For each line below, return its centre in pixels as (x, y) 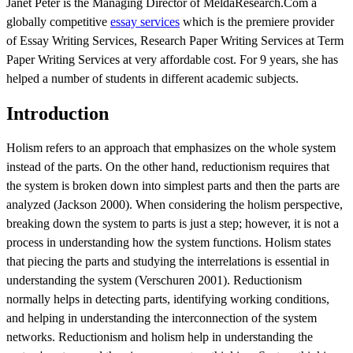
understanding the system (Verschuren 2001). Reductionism (154, 280)
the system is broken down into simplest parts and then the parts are (173, 185)
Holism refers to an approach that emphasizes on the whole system (171, 147)
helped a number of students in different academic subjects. (152, 78)
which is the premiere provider (257, 21)
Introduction (58, 113)
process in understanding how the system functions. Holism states (169, 242)
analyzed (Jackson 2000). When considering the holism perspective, (175, 204)
